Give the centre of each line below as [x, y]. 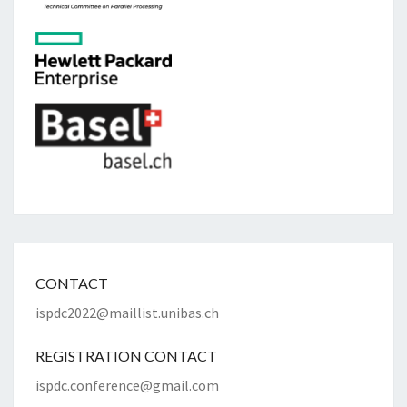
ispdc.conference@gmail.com [127, 386]
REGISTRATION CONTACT [126, 356]
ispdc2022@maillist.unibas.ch [127, 313]
